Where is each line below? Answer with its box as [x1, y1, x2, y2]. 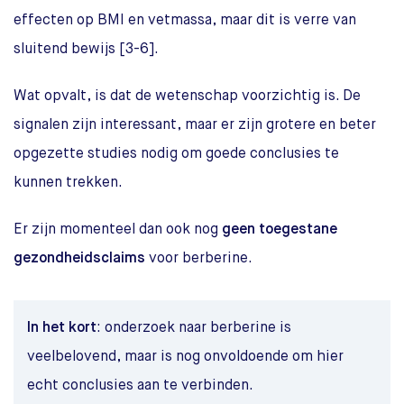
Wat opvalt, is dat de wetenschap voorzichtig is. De [14, 88, 361, 104]
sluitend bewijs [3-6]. [14, 41, 159, 57]
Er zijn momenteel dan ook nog [14, 222, 222, 237]
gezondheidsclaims [14, 251, 145, 266]
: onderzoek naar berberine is [96, 320, 291, 335]
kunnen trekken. [14, 175, 123, 190]
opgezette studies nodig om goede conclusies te [14, 146, 339, 161]
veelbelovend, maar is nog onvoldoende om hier [27, 349, 344, 364]
